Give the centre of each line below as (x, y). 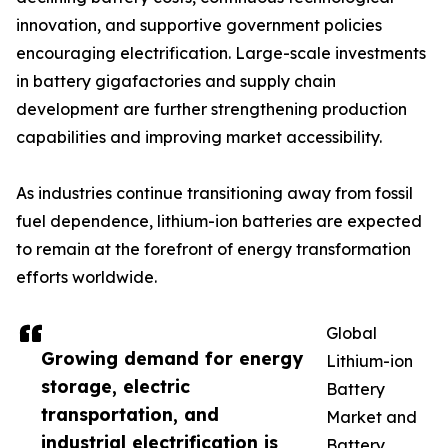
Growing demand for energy (172, 358)
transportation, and (130, 414)
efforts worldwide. (86, 277)
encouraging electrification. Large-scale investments (221, 53)
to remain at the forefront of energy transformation (213, 249)
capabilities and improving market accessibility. (199, 137)
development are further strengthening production (211, 109)
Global (351, 333)
